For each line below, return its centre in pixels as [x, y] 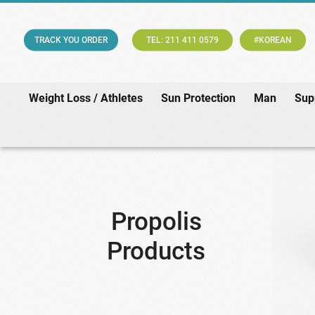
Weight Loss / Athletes [86, 98]
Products [156, 252]
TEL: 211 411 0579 [183, 40]
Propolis [156, 222]
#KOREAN [273, 40]
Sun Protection [198, 98]
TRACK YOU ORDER [71, 40]
